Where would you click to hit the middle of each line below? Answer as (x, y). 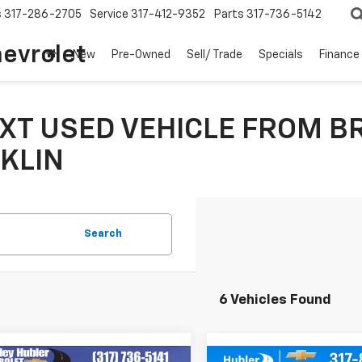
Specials (281, 55)
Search (103, 234)
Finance (339, 55)
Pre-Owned (141, 55)
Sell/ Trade (215, 55)
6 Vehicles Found (275, 300)
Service (109, 15)
